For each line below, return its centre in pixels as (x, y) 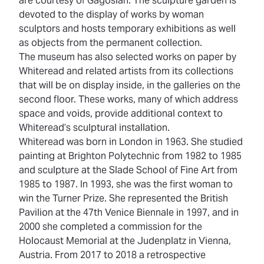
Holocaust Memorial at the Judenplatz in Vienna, (125, 241)
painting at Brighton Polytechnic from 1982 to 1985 (130, 156)
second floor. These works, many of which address (128, 99)
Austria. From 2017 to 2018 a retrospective (112, 255)
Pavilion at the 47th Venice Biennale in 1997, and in (129, 212)
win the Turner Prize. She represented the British (123, 198)
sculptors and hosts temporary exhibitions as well (127, 29)
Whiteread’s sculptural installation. (94, 128)
